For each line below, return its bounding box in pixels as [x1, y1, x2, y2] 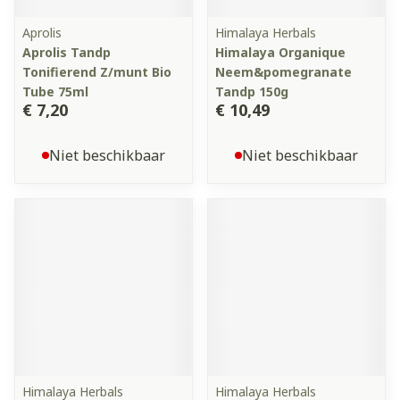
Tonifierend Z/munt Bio [22, 63, 171, 80]
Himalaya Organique [215, 44, 346, 61]
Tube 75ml [22, 83, 88, 100]
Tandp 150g [215, 83, 288, 100]
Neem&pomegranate [215, 63, 352, 80]
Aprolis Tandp [22, 44, 111, 61]
